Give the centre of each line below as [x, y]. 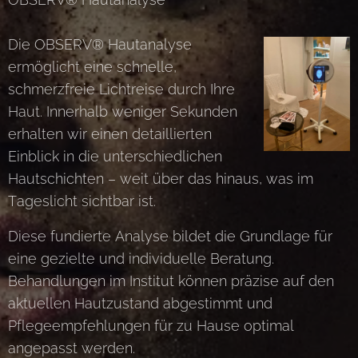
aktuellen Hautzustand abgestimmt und [140, 303]
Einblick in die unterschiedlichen [115, 156]
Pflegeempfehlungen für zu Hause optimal [151, 325]
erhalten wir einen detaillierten [110, 133]
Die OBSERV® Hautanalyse [100, 44]
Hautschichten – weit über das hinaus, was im [161, 178]
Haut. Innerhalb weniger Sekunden [123, 111]
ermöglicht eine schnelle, [92, 66]
